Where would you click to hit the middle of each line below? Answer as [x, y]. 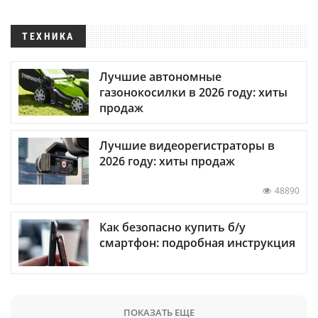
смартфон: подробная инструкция [197, 242]
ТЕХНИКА [48, 36]
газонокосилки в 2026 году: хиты [193, 93]
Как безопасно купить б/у [172, 227]
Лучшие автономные [160, 77]
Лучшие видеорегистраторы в [187, 146]
